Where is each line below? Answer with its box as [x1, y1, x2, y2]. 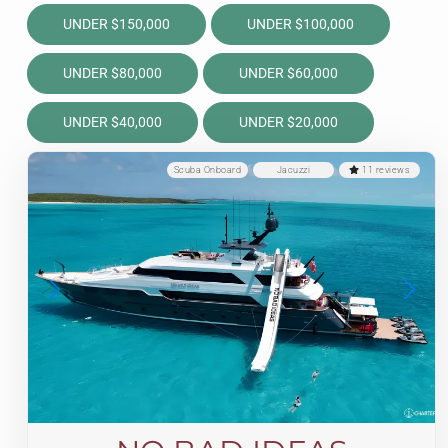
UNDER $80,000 [63, 65, 162, 81]
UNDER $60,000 [238, 65, 338, 81]
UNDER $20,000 [238, 114, 338, 130]
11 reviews [359, 165, 410, 175]
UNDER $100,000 [246, 16, 354, 32]
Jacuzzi [276, 165, 311, 175]
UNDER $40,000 [63, 114, 162, 130]
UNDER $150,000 [63, 16, 170, 32]
